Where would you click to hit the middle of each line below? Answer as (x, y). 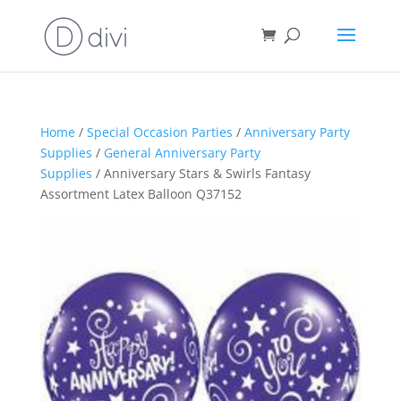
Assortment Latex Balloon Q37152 (141, 194)
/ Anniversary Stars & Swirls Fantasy (201, 173)
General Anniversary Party (182, 153)
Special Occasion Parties (159, 132)
